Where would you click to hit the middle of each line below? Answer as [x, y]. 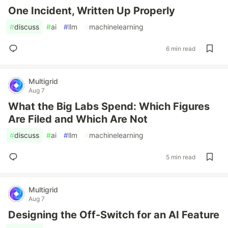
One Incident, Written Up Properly [92, 11]
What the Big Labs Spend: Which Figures [109, 106]
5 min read [181, 157]
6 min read [181, 48]
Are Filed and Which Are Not [78, 119]
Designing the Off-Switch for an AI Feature [114, 215]
